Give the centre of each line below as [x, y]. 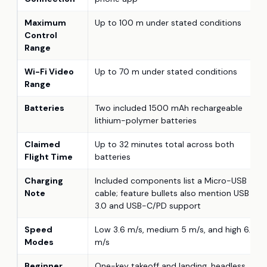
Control [41, 35]
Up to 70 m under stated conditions [166, 72]
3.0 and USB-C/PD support [148, 206]
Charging [44, 181]
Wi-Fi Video [49, 72]
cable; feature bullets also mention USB [172, 193]
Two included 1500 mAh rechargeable [169, 108]
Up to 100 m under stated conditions [168, 23]
